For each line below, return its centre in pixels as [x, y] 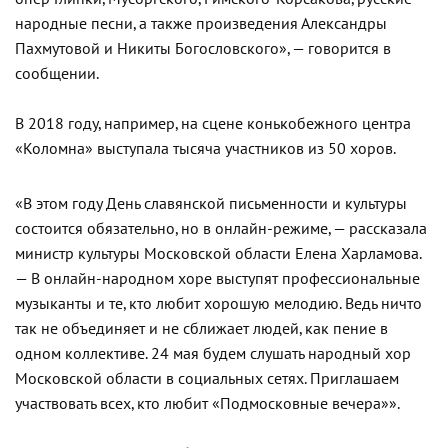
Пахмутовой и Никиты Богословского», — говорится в [203, 48]
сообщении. [57, 73]
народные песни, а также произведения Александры [201, 23]
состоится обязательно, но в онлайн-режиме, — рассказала [221, 228]
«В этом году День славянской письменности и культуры [211, 203]
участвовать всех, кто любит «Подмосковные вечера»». [207, 403]
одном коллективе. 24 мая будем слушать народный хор [213, 353]
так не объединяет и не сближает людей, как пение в [201, 328]
